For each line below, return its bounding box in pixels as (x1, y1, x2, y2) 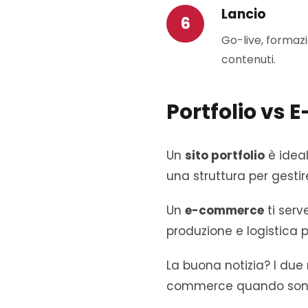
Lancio (221, 5, 266, 23)
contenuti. (221, 52, 276, 67)
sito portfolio (185, 147, 265, 164)
